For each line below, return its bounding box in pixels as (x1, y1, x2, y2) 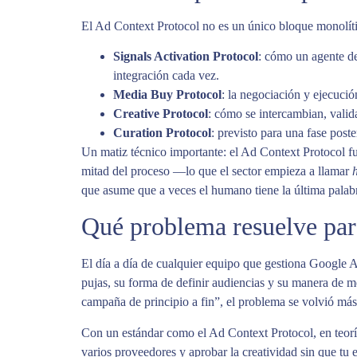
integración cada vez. (113, 68, 219, 82)
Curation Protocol (113, 125, 211, 139)
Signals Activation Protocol (113, 49, 258, 63)
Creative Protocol (113, 106, 208, 120)
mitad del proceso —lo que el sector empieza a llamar (81, 163, 352, 178)
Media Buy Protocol (113, 87, 222, 101)
